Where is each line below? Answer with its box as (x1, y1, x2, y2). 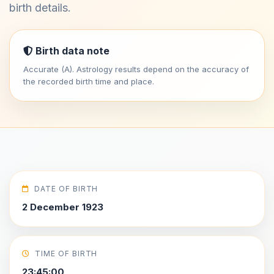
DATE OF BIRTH (34, 184, 98, 193)
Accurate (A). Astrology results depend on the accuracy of (23, 64, 249, 74)
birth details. (9, 1, 71, 14)
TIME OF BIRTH (34, 249, 98, 258)
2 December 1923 (22, 201, 103, 213)
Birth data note (33, 45, 109, 57)
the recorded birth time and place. (23, 76, 154, 86)
